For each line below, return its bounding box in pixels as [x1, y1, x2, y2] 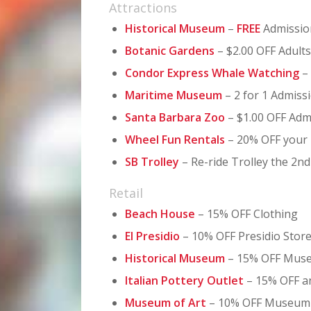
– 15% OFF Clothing [195, 205, 299, 221]
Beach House [125, 205, 196, 221]
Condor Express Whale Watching [125, 65, 300, 81]
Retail [109, 184, 144, 201]
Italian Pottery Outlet [125, 272, 244, 288]
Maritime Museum [125, 87, 223, 103]
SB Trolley [125, 153, 180, 169]
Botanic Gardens [125, 42, 215, 58]
